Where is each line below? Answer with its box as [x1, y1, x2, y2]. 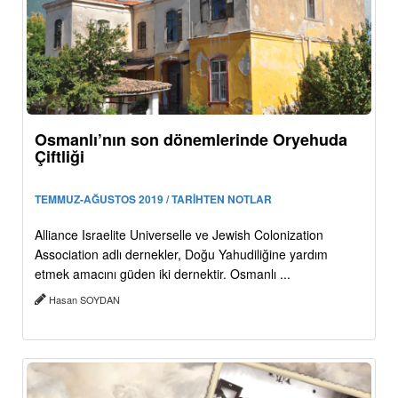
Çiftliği [35, 144, 84, 168]
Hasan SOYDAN [46, 291, 123, 306]
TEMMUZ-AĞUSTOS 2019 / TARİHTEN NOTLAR [35, 190, 272, 207]
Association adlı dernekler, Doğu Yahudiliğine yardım [35, 244, 328, 263]
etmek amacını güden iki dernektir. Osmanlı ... [35, 264, 291, 283]
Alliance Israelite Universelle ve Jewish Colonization [35, 225, 323, 243]
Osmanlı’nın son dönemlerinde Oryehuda [35, 127, 347, 151]
